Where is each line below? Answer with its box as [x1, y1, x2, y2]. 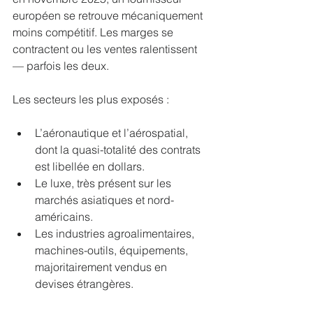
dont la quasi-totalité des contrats [35, 142, 203, 156]
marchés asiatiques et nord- [35, 192, 174, 207]
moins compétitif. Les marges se [13, 24, 176, 39]
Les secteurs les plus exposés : [13, 92, 169, 106]
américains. [35, 209, 93, 224]
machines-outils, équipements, [35, 242, 191, 257]
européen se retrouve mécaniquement [13, 8, 205, 22]
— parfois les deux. [13, 58, 109, 73]
